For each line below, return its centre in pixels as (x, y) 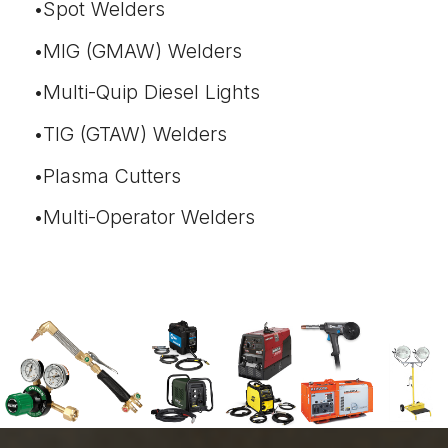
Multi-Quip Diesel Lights (151, 92)
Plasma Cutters (112, 176)
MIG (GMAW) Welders (142, 51)
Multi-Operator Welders (149, 217)
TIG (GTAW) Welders (135, 134)
